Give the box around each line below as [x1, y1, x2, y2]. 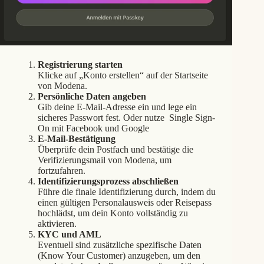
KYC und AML [38, 229, 101, 239]
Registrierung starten [38, 59, 123, 70]
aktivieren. [38, 218, 77, 229]
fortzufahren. [38, 165, 85, 176]
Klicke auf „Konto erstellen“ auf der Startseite [38, 70, 208, 80]
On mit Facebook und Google [38, 123, 149, 133]
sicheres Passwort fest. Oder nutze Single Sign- [38, 112, 215, 123]
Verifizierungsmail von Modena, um [38, 154, 171, 165]
